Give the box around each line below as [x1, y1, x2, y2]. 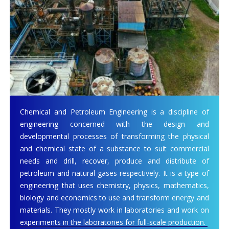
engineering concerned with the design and [20, 119, 209, 129]
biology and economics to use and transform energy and [20, 192, 209, 202]
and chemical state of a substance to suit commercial [20, 143, 209, 153]
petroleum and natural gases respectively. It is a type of [20, 168, 209, 178]
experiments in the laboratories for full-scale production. [20, 217, 208, 227]
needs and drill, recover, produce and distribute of [20, 155, 209, 166]
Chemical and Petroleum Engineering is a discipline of [20, 106, 209, 117]
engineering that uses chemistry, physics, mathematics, [20, 180, 209, 190]
